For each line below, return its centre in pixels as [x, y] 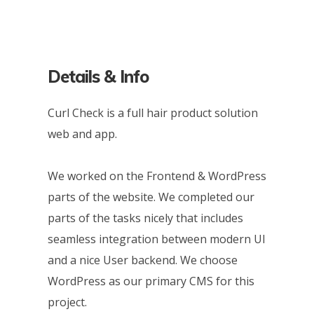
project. [67, 302]
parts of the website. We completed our [151, 197]
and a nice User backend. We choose [142, 260]
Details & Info [98, 76]
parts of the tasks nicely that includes [145, 218]
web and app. [82, 134]
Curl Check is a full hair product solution [152, 113]
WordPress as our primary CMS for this [151, 281]
